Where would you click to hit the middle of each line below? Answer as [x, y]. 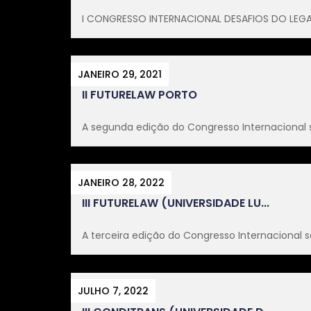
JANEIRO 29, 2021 [120, 75]
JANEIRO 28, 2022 [121, 183]
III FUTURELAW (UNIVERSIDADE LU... [176, 203]
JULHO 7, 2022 [113, 291]
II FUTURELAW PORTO [140, 95]
